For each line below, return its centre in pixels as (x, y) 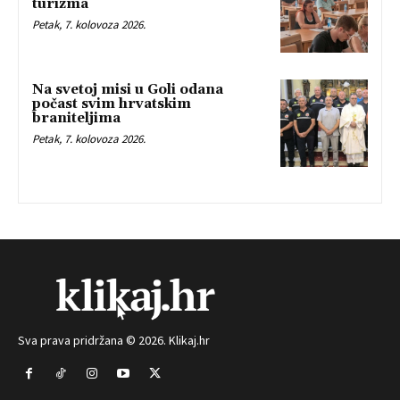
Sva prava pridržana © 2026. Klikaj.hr (114, 340)
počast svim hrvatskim (112, 104)
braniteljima (76, 119)
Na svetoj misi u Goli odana (128, 90)
